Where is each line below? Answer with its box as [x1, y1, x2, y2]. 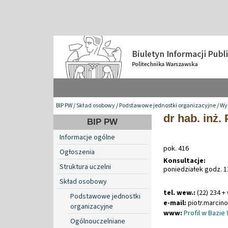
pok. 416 [163, 143, 189, 154]
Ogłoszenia [60, 147, 95, 157]
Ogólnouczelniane [70, 216, 125, 226]
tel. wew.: [163, 187, 195, 198]
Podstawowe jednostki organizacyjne [119, 101, 216, 110]
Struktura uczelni [60, 161, 111, 172]
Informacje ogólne [60, 132, 115, 142]
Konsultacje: [163, 155, 206, 166]
